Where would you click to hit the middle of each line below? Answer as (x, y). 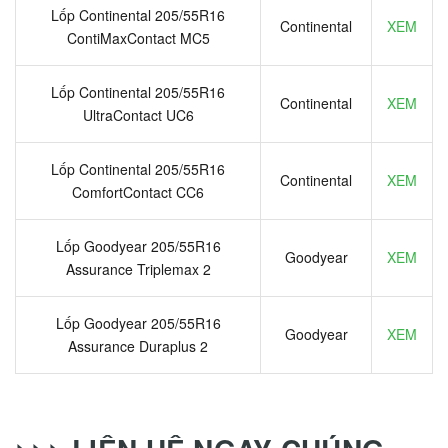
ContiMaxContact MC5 (138, 37)
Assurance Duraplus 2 (138, 345)
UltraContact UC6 (138, 114)
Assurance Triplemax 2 (138, 268)
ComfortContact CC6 (138, 191)
